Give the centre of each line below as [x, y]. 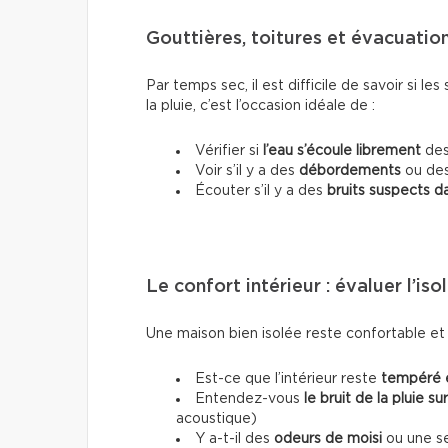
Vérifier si [229, 150]
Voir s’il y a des [247, 170]
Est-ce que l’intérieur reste [288, 378]
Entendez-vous [249, 398]
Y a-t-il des [234, 438]
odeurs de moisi [328, 438]
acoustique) [216, 418]
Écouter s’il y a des [261, 190]
